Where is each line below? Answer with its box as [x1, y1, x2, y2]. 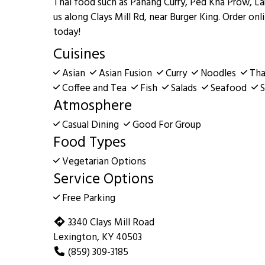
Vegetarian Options [60, 153, 147, 170]
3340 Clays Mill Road [68, 214, 155, 231]
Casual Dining [60, 117, 122, 133]
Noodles [198, 65, 239, 82]
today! [53, 24, 81, 40]
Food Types [53, 131, 127, 155]
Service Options [53, 167, 154, 192]
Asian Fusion [96, 65, 155, 82]
